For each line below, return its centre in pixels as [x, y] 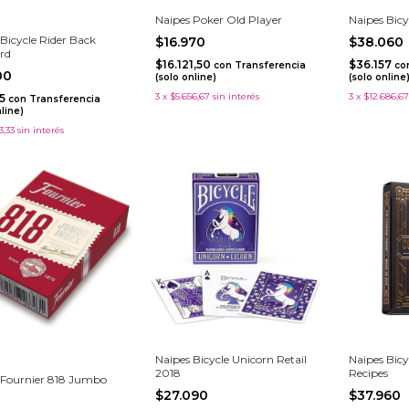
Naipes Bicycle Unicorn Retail [231, 359]
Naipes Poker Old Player [219, 19]
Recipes [368, 372]
